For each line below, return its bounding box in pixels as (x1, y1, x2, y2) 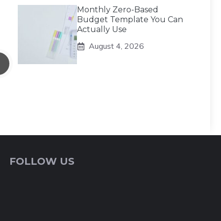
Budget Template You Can (77, 15, 183, 24)
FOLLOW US (9, 155, 75, 167)
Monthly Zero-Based (77, 5, 158, 14)
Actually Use (77, 25, 127, 34)
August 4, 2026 (89, 41, 144, 51)
